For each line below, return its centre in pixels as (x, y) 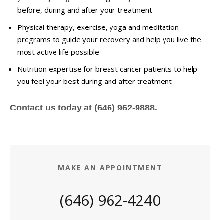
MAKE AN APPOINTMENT (110, 168)
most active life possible (58, 52)
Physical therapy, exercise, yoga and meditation (98, 27)
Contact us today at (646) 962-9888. (83, 108)
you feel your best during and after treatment (95, 81)
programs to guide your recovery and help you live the (109, 39)
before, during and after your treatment (85, 10)
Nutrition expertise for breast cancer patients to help (107, 69)
